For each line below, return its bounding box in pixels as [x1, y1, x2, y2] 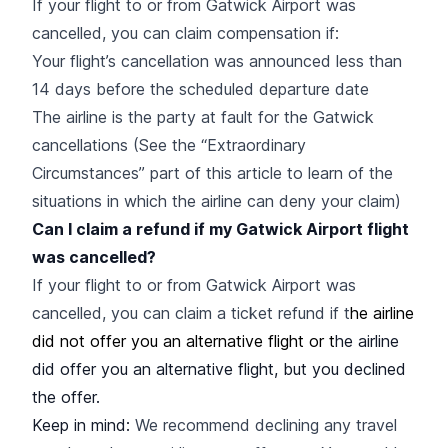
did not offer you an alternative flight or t [32, 330, 335, 351]
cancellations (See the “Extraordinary [32, 134, 306, 155]
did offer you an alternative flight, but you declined [32, 358, 406, 379]
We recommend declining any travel [130, 414, 397, 435]
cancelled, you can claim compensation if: [32, 22, 339, 43]
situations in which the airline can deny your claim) [32, 190, 401, 211]
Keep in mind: [32, 414, 130, 435]
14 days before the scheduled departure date [32, 78, 369, 99]
